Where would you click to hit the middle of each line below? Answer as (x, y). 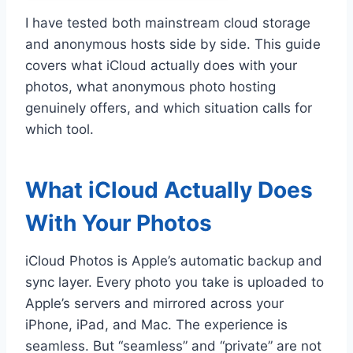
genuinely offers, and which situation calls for (169, 108)
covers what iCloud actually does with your (161, 65)
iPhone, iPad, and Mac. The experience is (156, 324)
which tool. (59, 129)
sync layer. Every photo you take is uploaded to (175, 282)
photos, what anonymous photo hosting (150, 86)
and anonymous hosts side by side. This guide (173, 44)
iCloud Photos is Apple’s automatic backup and (174, 260)
